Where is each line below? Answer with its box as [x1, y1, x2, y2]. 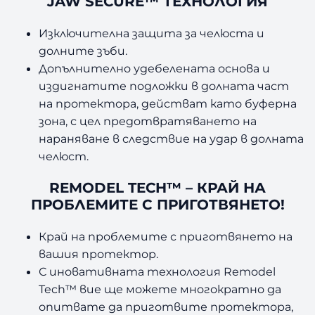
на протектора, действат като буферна [39, 96, 297, 110]
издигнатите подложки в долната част [39, 78, 290, 93]
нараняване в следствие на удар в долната [39, 131, 304, 146]
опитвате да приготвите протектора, [39, 299, 294, 314]
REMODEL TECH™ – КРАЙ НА [49, 179, 266, 197]
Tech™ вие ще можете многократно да [39, 281, 282, 296]
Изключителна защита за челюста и [39, 25, 265, 40]
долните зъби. [39, 43, 128, 58]
